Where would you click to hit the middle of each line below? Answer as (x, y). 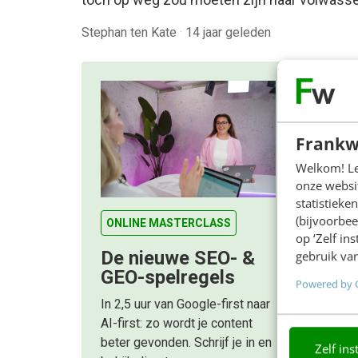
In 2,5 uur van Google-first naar (185, 304)
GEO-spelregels (168, 278)
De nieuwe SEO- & (178, 259)
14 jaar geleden (228, 32)
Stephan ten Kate (131, 32)
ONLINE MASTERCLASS (169, 223)
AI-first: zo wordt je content (177, 324)
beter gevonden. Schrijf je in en (186, 343)
